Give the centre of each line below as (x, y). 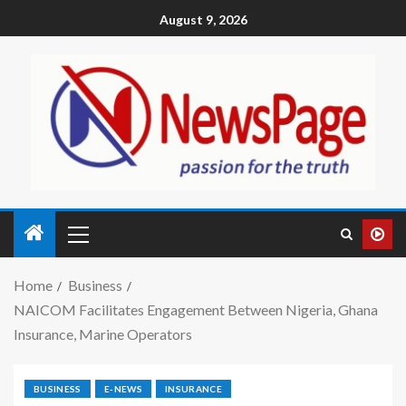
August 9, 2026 (203, 20)
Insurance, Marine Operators (103, 334)
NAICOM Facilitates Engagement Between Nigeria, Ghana (196, 309)
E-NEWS (123, 389)
